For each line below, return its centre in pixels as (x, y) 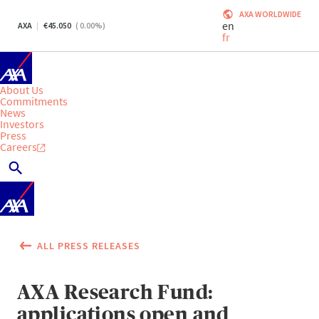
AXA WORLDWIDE (270, 14)
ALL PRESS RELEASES (89, 246)
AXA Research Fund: (115, 293)
